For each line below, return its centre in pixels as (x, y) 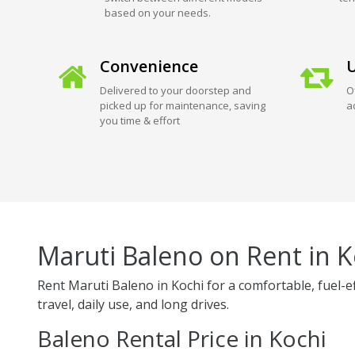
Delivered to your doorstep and (175, 90)
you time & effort (139, 120)
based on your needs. (157, 12)
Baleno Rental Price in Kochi (182, 338)
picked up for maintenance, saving (182, 105)
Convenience (149, 66)
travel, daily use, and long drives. (133, 304)
